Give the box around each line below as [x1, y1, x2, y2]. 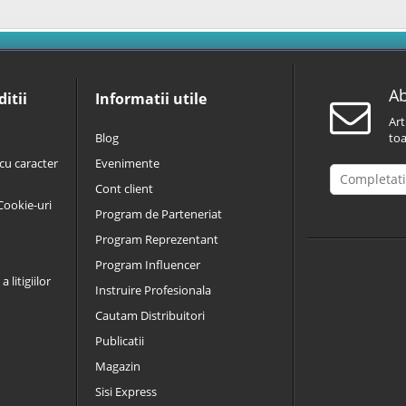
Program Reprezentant [95, 231, 218, 247]
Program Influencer [95, 256, 200, 273]
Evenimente [95, 155, 159, 171]
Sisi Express [95, 383, 157, 400]
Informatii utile [95, 89, 207, 109]
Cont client [95, 180, 153, 197]
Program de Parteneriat [95, 206, 222, 222]
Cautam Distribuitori [95, 307, 205, 324]
